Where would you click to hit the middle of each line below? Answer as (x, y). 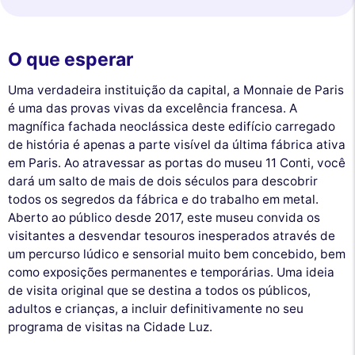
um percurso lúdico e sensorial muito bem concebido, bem (177, 254)
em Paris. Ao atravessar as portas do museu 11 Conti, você (177, 162)
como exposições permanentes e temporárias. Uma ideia (171, 272)
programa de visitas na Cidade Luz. (110, 326)
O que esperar (71, 60)
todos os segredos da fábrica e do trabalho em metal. (163, 199)
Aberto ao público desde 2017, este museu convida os (164, 217)
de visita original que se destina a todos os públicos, (159, 290)
